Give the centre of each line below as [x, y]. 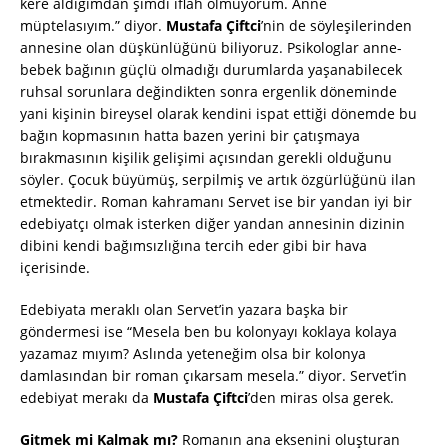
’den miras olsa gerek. [321, 398]
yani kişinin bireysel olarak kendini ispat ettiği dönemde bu [218, 114]
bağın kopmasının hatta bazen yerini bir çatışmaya [190, 136]
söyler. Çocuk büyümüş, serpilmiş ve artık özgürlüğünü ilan [218, 180]
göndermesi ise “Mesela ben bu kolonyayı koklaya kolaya [208, 332]
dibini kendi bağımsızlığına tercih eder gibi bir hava [193, 246]
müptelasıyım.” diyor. [93, 26]
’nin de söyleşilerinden [336, 26]
